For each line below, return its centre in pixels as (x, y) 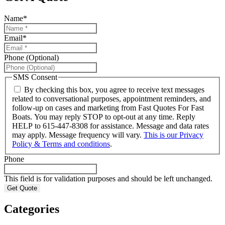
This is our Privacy (174, 135)
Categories (32, 209)
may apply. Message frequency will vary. (78, 135)
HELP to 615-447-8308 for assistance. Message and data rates (110, 126)
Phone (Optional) (31, 57)
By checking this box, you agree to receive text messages (114, 90)
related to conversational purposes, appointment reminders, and (111, 99)
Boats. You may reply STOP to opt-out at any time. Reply (104, 117)
